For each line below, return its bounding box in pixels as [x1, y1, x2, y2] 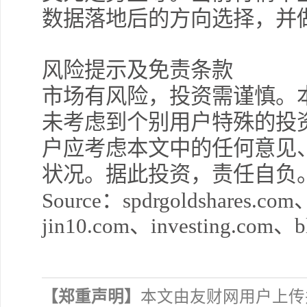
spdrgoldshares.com [123, 188, 294, 212]
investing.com [151, 214, 273, 238]
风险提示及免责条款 [42, 58, 233, 82]
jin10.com [42, 214, 130, 238]
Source [42, 188, 101, 212]
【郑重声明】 [42, 288, 140, 306]
